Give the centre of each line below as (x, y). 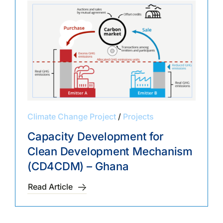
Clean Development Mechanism (110, 152)
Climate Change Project (71, 117)
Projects (138, 117)
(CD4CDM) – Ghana (78, 167)
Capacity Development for (95, 137)
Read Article (50, 187)
